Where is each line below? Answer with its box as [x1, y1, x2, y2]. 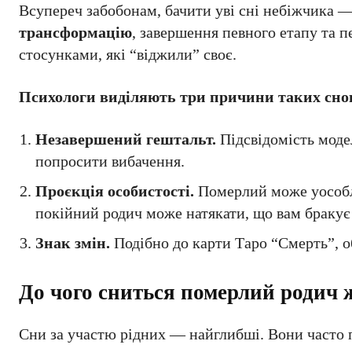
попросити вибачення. [35, 152, 185, 170]
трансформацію [19, 24, 132, 41]
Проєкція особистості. [35, 182, 194, 200]
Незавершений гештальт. [35, 130, 216, 148]
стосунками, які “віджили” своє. [19, 46, 236, 63]
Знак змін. [35, 234, 110, 251]
